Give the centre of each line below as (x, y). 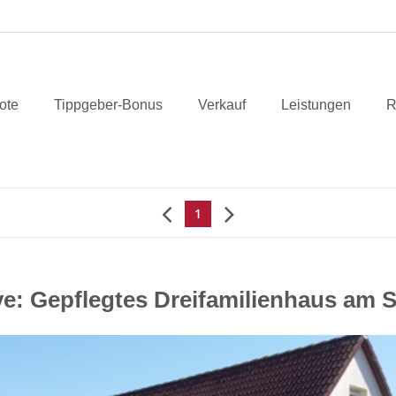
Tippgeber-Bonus (108, 104)
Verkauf (221, 104)
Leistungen (316, 104)
